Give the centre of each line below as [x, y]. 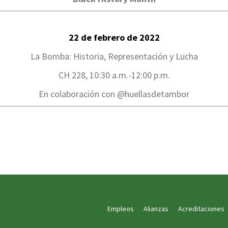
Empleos [121, 209]
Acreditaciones [201, 209]
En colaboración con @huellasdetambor [114, 94]
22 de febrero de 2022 [114, 37]
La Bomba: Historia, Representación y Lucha [114, 56]
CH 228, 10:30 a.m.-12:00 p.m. [114, 75]
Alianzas [156, 209]
